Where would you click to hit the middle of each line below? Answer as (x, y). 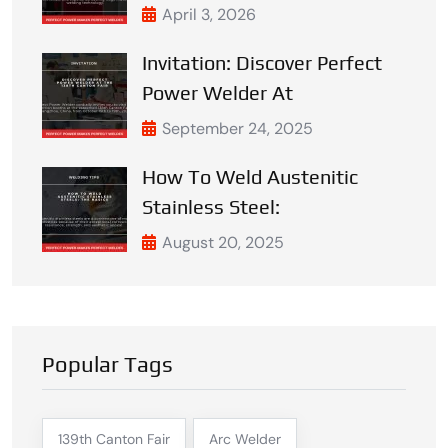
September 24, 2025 (237, 129)
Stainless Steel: (211, 207)
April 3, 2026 (209, 15)
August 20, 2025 (223, 243)
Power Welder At (217, 93)
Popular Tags (107, 364)
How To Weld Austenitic (250, 177)
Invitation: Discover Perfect (262, 63)
